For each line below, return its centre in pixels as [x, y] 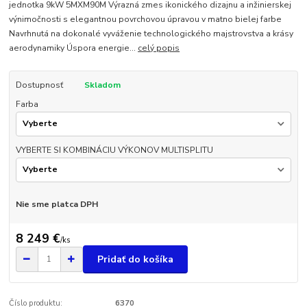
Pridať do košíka [135, 259]
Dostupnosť [39, 85]
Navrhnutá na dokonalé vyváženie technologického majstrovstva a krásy [151, 34]
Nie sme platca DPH [57, 204]
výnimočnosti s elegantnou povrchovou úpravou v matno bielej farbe [146, 20]
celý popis [159, 48]
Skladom [102, 85]
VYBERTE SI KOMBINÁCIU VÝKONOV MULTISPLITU [114, 150]
